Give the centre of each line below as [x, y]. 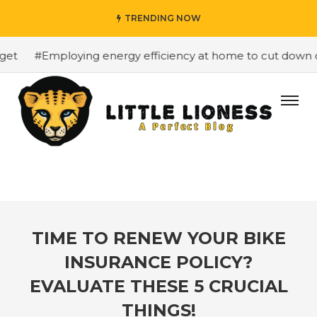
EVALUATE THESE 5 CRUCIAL [158, 286]
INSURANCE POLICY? [158, 262]
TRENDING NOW [162, 18]
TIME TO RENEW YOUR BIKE [158, 238]
